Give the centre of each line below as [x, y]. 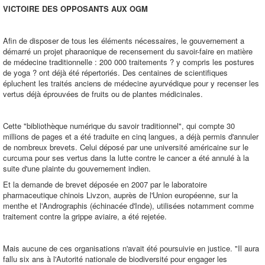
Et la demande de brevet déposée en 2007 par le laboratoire [105, 184]
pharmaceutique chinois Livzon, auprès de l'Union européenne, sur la [120, 195]
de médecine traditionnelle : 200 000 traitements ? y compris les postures [129, 62]
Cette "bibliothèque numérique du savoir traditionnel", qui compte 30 [119, 126]
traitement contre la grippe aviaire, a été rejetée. [85, 216]
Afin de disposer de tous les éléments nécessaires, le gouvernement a [124, 41]
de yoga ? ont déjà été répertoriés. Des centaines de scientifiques [115, 72]
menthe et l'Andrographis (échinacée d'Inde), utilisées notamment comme [128, 206]
